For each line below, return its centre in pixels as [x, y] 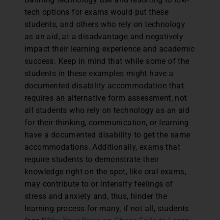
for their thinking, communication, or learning [107, 122]
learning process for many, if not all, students [107, 208]
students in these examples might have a [99, 73]
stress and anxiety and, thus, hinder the [96, 196]
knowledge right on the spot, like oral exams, [105, 171]
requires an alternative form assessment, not [106, 98]
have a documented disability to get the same [108, 135]
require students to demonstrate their [92, 159]
